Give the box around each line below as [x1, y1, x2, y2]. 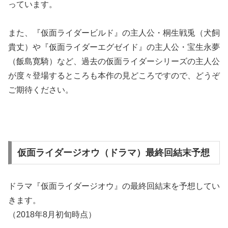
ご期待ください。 [8, 85, 73, 95]
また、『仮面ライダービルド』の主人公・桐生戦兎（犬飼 [8, 28, 220, 38]
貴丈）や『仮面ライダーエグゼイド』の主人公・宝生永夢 [8, 43, 220, 52]
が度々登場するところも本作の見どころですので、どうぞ [8, 71, 220, 80]
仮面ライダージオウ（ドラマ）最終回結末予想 [17, 147, 210, 158]
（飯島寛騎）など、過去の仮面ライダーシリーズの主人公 [8, 57, 220, 66]
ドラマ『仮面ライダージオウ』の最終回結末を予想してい [8, 181, 220, 190]
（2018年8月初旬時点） [8, 210, 96, 219]
